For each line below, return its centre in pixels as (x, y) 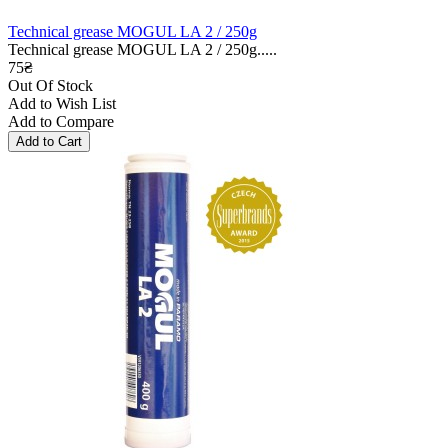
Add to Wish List (62, 103)
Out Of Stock (50, 85)
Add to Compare (61, 121)
